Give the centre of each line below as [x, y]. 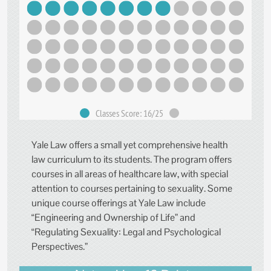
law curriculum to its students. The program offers [132, 160]
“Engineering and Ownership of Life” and [113, 218]
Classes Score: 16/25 [129, 113]
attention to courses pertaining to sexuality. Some [132, 189]
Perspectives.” [60, 247]
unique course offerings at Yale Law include [119, 203]
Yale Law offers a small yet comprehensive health [130, 145]
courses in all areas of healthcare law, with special [130, 174]
